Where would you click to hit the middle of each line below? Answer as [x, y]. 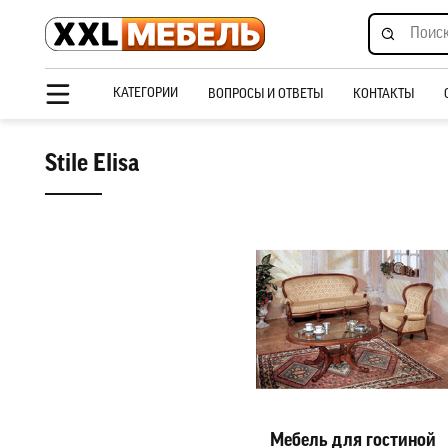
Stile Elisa [91, 165]
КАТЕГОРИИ [145, 93]
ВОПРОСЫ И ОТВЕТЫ [265, 94]
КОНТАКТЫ [384, 94]
